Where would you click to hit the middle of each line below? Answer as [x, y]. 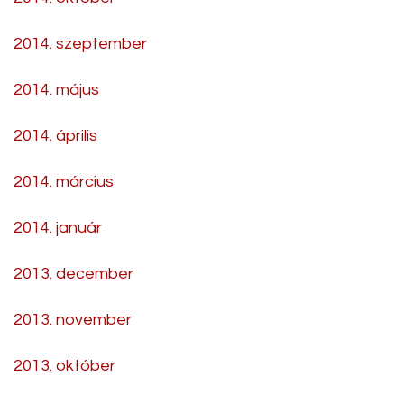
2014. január [58, 227]
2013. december [73, 273]
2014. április [55, 135]
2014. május [56, 89]
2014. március [64, 181]
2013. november [73, 319]
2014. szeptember [80, 43]
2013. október [64, 365]
